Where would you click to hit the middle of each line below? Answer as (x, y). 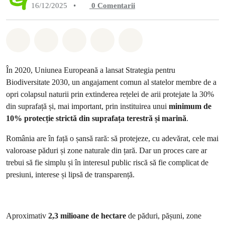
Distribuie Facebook (92, 38)
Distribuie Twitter (116, 38)
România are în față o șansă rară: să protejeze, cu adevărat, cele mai (112, 138)
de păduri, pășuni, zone (164, 216)
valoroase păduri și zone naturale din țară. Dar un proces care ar (106, 150)
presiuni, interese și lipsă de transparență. (71, 175)
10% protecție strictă (41, 118)
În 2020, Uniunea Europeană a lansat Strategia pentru (91, 70)
